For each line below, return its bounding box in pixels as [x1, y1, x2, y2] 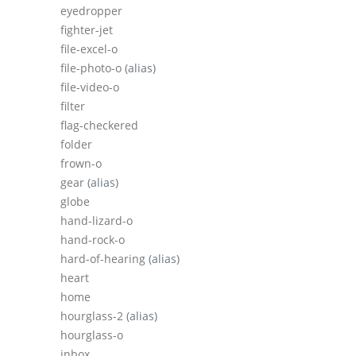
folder [60, 137, 92, 153]
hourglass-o [60, 327, 123, 343]
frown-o [60, 156, 102, 172]
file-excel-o [60, 41, 118, 57]
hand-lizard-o [60, 213, 133, 229]
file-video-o [60, 79, 119, 95]
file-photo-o [60, 60, 125, 76]
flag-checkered [60, 118, 138, 133]
